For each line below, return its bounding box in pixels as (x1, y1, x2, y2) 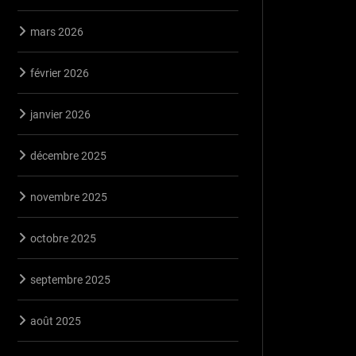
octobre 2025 (30, 231, 96, 245)
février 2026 (30, 66, 89, 79)
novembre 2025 (30, 190, 107, 203)
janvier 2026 (30, 107, 91, 121)
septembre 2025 (30, 273, 110, 286)
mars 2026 (30, 25, 83, 38)
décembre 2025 (30, 149, 106, 162)
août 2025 (30, 314, 81, 327)
